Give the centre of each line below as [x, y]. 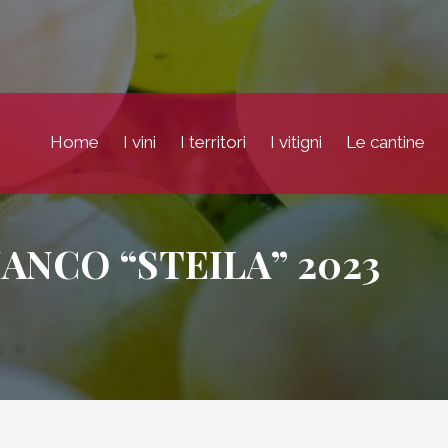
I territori [213, 142]
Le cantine [385, 142]
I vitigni [296, 142]
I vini [139, 142]
